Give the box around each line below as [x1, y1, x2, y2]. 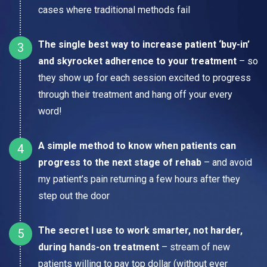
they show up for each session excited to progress [38, 72, 251, 83]
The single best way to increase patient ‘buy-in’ [38, 38, 250, 50]
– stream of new [159, 241, 230, 253]
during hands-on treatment [38, 241, 159, 253]
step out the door [38, 190, 110, 201]
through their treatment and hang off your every [38, 88, 232, 100]
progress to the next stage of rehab [38, 156, 201, 168]
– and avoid [201, 156, 252, 168]
